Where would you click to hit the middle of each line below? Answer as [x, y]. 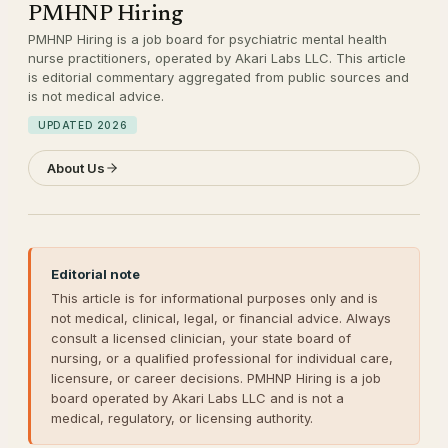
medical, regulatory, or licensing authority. [182, 417]
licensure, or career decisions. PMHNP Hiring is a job [216, 377]
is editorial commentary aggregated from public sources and [218, 76]
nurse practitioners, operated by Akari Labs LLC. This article [217, 57]
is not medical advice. [96, 95]
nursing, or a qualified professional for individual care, [222, 357]
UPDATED [67, 124]
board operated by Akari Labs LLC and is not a [197, 397]
